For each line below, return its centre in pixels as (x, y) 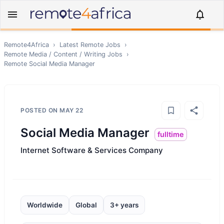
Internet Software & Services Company (92, 150)
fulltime (171, 134)
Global (86, 205)
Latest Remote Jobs (90, 45)
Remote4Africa (26, 45)
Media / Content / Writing (67, 54)
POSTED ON (40, 110)
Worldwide (45, 205)
